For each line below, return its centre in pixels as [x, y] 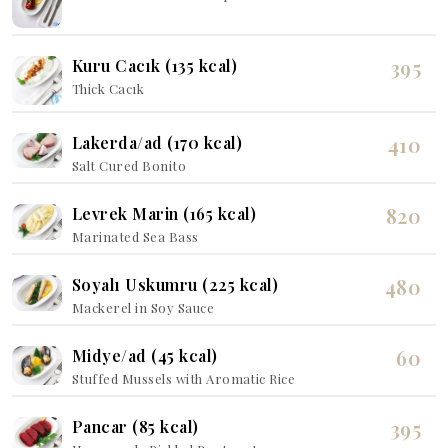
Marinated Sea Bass [135, 237]
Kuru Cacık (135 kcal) [155, 66]
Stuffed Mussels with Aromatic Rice [184, 379]
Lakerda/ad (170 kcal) [157, 143]
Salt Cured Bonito [129, 166]
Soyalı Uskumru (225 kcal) [175, 285]
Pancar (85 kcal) [135, 427]
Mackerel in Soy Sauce [143, 308]
